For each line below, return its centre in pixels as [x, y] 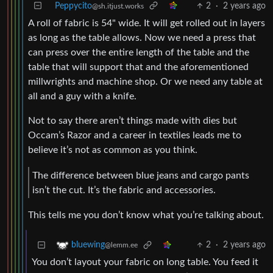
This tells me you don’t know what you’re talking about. [146, 215]
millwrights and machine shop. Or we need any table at [145, 82]
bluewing [88, 245]
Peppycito [73, 6]
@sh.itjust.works [118, 6]
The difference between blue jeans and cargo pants [141, 175]
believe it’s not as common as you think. [113, 150]
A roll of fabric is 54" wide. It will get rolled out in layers [147, 23]
